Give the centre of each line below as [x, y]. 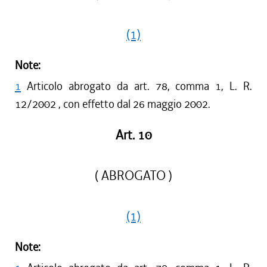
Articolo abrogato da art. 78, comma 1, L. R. [139, 86]
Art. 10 [133, 135]
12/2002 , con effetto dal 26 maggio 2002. [113, 104]
